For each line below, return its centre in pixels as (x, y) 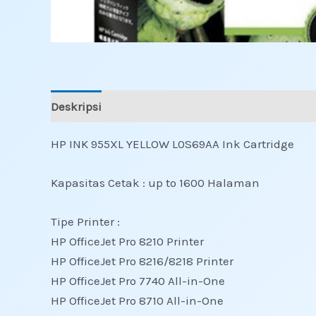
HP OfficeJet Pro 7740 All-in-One (138, 281)
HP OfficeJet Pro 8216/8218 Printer (142, 261)
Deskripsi (76, 106)
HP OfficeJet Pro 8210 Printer (127, 242)
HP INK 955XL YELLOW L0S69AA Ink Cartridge (172, 144)
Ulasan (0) (145, 106)
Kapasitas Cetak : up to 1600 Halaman (155, 183)
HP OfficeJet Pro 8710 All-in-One (137, 301)
